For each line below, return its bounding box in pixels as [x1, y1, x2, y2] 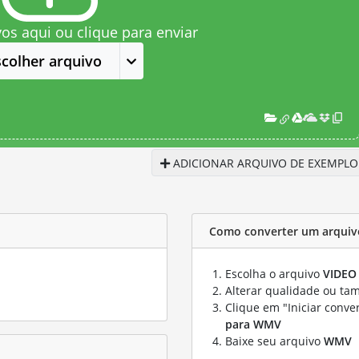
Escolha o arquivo [225, 266, 323, 281]
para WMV [225, 317, 281, 332]
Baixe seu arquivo [225, 333, 324, 349]
